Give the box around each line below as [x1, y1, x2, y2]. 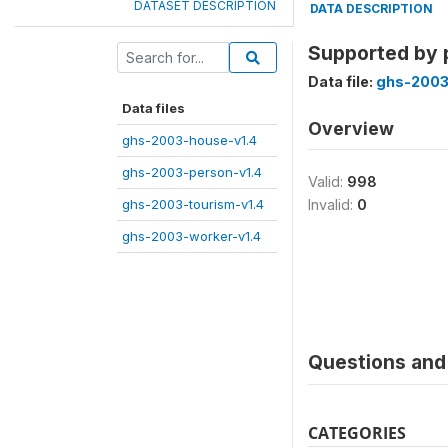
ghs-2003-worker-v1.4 [122, 228, 261, 244]
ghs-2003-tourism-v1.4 [122, 196, 264, 212]
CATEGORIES [308, 422, 406, 444]
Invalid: [308, 196, 357, 213]
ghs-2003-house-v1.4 [122, 132, 257, 148]
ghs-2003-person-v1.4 [122, 164, 262, 180]
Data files [122, 100, 185, 116]
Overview [308, 118, 394, 139]
